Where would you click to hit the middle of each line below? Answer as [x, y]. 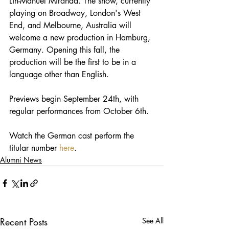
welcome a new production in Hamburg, [81, 38]
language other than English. [59, 74]
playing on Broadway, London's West [76, 13]
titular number [34, 148]
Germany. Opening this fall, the [66, 50]
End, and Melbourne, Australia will [72, 25]
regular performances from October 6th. [80, 111]
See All [153, 221]
